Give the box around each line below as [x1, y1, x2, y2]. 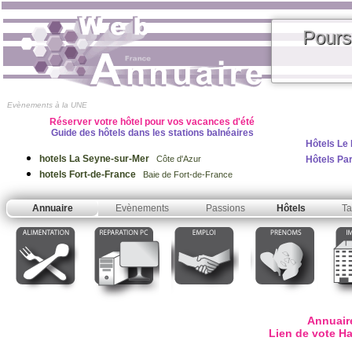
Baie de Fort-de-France [138, 170, 233, 179]
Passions [206, 203, 245, 214]
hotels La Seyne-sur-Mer [39, 153, 152, 164]
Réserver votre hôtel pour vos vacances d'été [49, 116, 255, 127]
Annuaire [32, 203, 73, 214]
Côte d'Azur [152, 154, 201, 163]
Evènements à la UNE [7, 101, 87, 109]
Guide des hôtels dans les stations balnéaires [50, 127, 254, 138]
